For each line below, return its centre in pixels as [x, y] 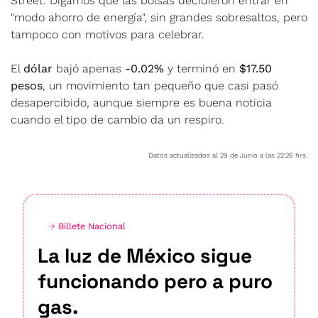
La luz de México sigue [145, 255]
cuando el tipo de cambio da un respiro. [117, 119]
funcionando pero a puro [155, 281]
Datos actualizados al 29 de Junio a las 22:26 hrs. [228, 155]
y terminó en [202, 68]
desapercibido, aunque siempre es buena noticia [141, 102]
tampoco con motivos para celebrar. [108, 34]
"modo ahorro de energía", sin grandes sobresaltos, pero [159, 17]
